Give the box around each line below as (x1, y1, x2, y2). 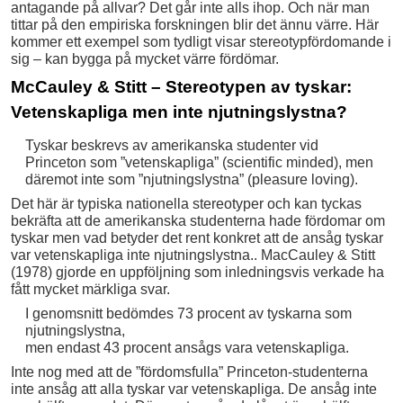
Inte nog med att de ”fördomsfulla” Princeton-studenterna (11, 363, 368, 380)
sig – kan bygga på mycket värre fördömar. (11, 50, 279, 67)
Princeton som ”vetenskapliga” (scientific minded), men (24, 154, 373, 170)
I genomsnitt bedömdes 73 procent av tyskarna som (24, 305, 352, 321)
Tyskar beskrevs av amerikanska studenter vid (24, 137, 318, 153)
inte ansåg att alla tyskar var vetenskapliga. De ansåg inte (11, 381, 377, 397)
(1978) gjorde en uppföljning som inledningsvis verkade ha (11, 264, 384, 280)
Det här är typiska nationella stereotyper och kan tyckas (11, 195, 362, 211)
